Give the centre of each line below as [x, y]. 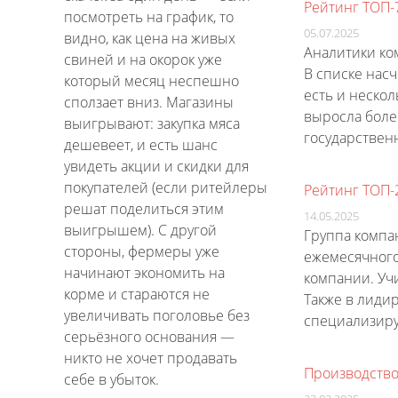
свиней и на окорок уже [143, 60]
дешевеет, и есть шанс [141, 145]
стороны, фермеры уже [142, 252]
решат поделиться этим [144, 209]
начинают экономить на [144, 273]
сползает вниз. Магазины [149, 103]
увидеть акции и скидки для [156, 167]
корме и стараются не [137, 295]
